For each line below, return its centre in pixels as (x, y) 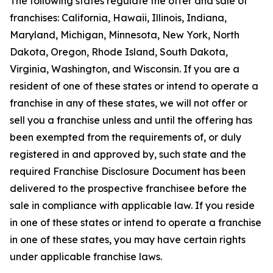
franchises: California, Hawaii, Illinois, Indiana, (118, 18)
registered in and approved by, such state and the (128, 154)
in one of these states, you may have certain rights (128, 239)
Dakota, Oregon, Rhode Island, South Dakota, (119, 52)
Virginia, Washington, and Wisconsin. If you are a (125, 69)
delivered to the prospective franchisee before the (128, 188)
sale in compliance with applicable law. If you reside (132, 205)
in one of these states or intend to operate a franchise (136, 222)
